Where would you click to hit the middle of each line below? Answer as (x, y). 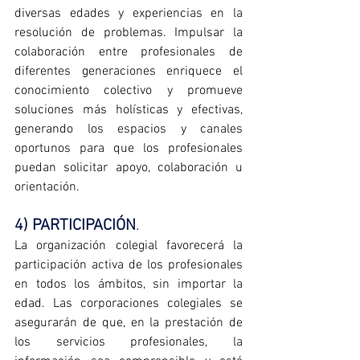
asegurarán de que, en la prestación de (129, 323)
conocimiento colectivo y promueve (129, 91)
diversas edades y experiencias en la (129, 14)
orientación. (47, 188)
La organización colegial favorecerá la (129, 246)
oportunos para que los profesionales (129, 149)
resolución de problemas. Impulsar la (129, 33)
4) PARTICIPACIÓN (75, 226)
